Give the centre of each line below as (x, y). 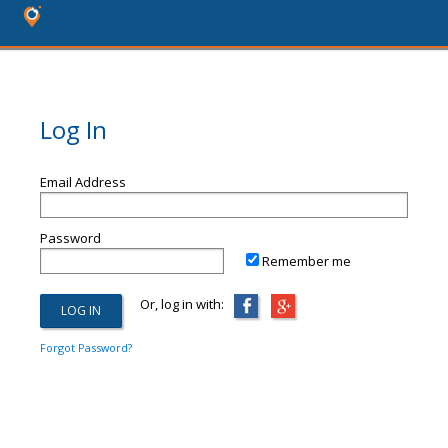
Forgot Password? (86, 347)
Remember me (306, 261)
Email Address (83, 182)
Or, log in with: (173, 304)
